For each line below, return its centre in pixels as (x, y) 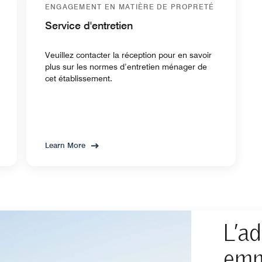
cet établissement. (78, 78)
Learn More (65, 145)
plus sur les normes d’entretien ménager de (126, 66)
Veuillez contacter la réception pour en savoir (128, 55)
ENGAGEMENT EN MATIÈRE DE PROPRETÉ (130, 6)
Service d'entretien (89, 25)
